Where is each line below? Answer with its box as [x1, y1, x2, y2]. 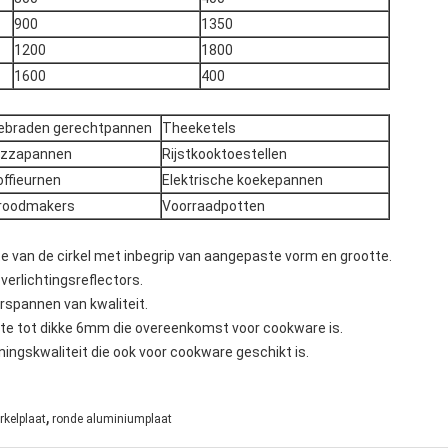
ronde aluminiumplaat [52, 412, 172, 426]
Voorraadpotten [162, 198, 265, 214]
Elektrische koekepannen [162, 172, 323, 188]
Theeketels [162, 120, 236, 136]
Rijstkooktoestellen [162, 146, 287, 162]
